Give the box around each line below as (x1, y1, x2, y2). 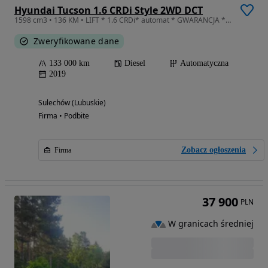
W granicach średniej (168, 218, 254, 230)
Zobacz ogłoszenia (181, 145, 246, 154)
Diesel (124, 58, 145, 68)
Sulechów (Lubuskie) (38, 97, 106, 108)
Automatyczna (180, 58, 229, 68)
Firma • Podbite (38, 110, 89, 121)
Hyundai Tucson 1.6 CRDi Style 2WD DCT (14, 3, 203, 17)
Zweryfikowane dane (33, 35, 120, 47)
